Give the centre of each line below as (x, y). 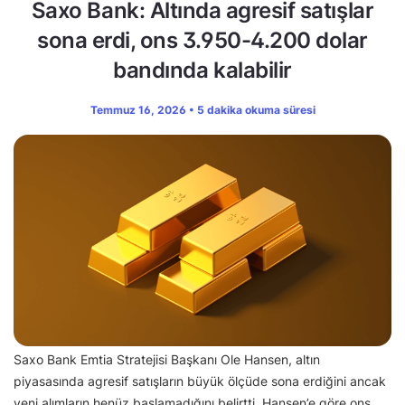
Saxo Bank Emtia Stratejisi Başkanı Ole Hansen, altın (167, 359)
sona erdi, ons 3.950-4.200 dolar (202, 40)
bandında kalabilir (202, 70)
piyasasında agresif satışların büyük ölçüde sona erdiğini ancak (200, 381)
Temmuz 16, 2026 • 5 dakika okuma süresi (202, 109)
